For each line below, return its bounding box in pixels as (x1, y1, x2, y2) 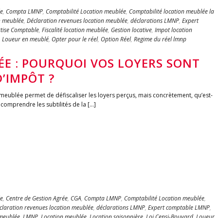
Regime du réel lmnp (134, 35, 186, 43)
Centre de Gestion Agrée (6, 194, 68, 202)
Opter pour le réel (52, 35, 98, 43)
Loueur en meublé (2, 35, 49, 43)
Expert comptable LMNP (148, 203, 210, 212)
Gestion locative (111, 26, 152, 34)
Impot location (155, 26, 192, 34)
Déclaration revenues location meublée (27, 17, 127, 25)
